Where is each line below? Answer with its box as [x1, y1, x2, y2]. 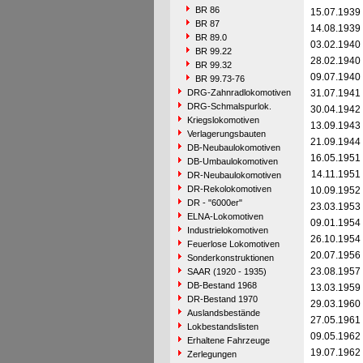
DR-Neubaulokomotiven [186, 170, 281, 180]
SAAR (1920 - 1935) [186, 267, 267, 276]
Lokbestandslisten [186, 322, 258, 331]
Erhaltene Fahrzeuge [186, 335, 270, 345]
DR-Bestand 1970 [186, 294, 258, 304]
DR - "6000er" [186, 198, 242, 207]
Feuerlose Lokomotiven [186, 239, 280, 249]
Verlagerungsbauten [186, 129, 266, 139]
